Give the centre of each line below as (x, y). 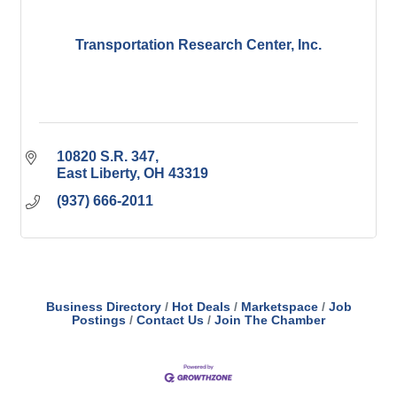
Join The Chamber (270, 320)
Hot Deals (201, 307)
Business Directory (103, 307)
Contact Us (170, 320)
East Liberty (97, 173)
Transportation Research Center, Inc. (198, 44)
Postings (99, 320)
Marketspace (279, 307)
